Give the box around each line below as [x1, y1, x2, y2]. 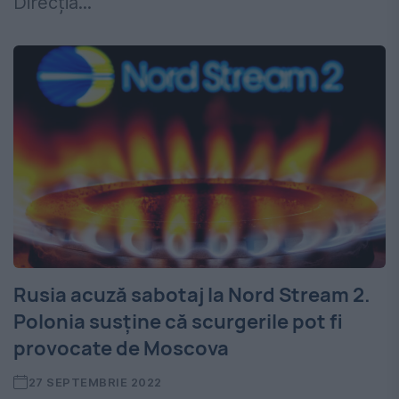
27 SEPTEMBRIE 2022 [28, 375, 162, 390]
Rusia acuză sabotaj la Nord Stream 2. [13, 281, 370, 309]
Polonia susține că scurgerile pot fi [13, 308, 343, 336]
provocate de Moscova [13, 335, 229, 362]
